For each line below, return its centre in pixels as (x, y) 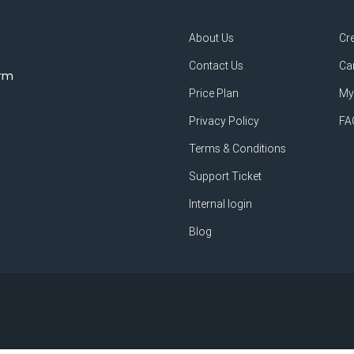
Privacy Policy (224, 121)
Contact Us (216, 65)
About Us (211, 38)
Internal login (220, 203)
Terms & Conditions (237, 148)
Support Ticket (225, 176)
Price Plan (214, 93)
